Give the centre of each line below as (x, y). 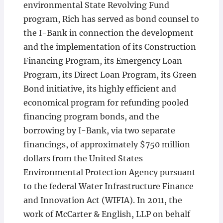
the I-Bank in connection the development (108, 33)
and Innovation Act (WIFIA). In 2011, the (103, 200)
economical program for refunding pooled (106, 103)
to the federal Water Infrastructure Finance (108, 186)
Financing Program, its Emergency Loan (103, 61)
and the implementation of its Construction (110, 47)
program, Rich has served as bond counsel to (111, 19)
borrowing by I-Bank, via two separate (99, 131)
